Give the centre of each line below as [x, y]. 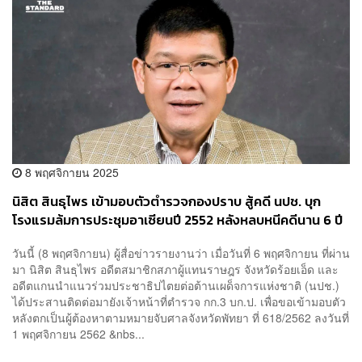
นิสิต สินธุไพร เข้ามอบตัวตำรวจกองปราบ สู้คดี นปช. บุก [166, 201]
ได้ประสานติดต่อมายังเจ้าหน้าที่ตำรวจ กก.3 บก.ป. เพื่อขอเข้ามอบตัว [179, 302]
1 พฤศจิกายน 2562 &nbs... [78, 334]
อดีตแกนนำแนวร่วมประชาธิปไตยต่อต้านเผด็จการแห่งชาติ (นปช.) [176, 286]
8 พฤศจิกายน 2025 [70, 172]
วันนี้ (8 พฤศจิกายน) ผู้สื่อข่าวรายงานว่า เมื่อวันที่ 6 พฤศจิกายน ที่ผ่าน [181, 253]
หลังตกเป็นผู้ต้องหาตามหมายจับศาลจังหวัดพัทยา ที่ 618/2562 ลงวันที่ [181, 318]
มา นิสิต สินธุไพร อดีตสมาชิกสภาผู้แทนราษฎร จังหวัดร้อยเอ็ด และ [175, 269]
